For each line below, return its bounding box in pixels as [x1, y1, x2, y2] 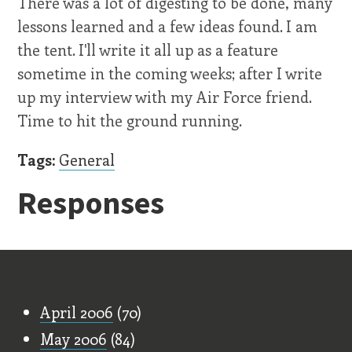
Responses [17, 182, 165, 222]
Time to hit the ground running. [17, 110, 243, 131]
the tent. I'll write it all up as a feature [17, 39, 279, 60]
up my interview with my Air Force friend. [17, 86, 312, 108]
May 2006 [40, 328, 108, 350]
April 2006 [40, 301, 114, 322]
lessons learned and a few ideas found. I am [17, 16, 318, 37]
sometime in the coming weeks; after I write [17, 63, 323, 84]
